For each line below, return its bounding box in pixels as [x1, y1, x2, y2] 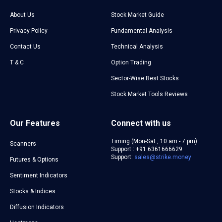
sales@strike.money [134, 153, 191, 161]
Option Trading [111, 58, 151, 66]
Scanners [10, 140, 36, 147]
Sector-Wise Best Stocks [111, 74, 179, 82]
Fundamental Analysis [111, 27, 172, 34]
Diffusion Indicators [10, 203, 64, 211]
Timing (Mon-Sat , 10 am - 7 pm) [111, 137, 197, 145]
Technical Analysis [111, 43, 163, 50]
